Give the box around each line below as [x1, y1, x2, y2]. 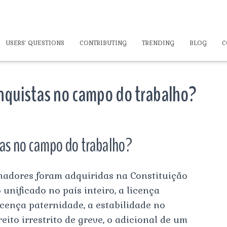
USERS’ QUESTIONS [6, 39, 64, 47]
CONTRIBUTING [80, 39, 127, 47]
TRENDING [142, 39, 174, 47]
